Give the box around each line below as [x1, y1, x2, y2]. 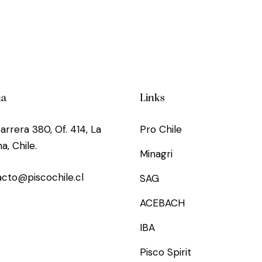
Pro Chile [140, 123, 182, 136]
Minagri [140, 147, 173, 161]
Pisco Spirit [140, 246, 191, 259]
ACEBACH [140, 196, 185, 210]
